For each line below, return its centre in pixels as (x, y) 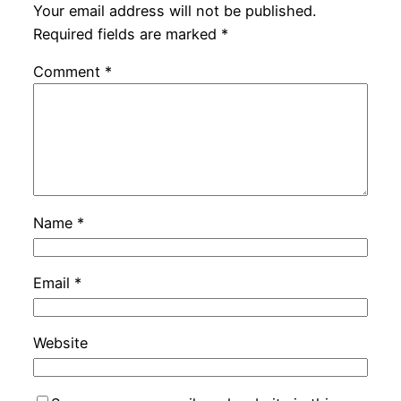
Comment (68, 72)
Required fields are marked (127, 34)
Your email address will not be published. (174, 11)
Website (60, 343)
